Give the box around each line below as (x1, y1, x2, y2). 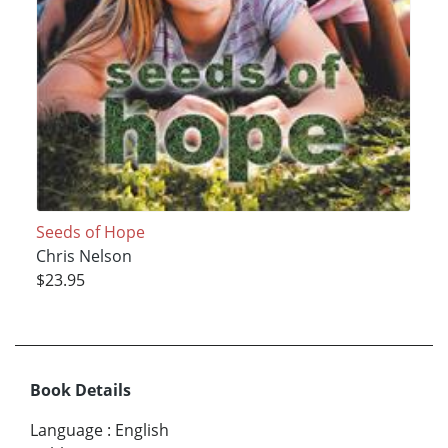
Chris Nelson (35, 245, 132, 268)
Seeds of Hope (35, 221, 145, 244)
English (115, 418, 169, 441)
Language (30, 418, 103, 441)
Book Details (30, 378, 131, 401)
